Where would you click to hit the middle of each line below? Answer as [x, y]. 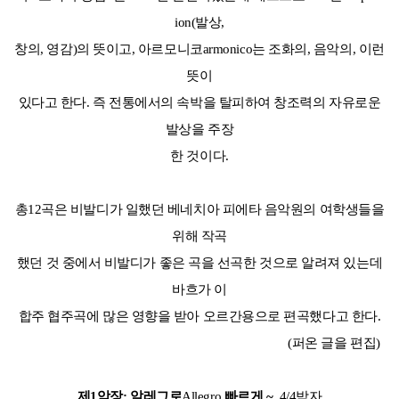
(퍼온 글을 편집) [199, 343]
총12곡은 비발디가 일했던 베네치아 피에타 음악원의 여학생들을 [199, 210]
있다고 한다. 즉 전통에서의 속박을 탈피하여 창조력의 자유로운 [199, 103]
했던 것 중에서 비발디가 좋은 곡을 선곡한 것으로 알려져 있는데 [199, 263]
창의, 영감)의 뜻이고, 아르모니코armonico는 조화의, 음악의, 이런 [199, 49]
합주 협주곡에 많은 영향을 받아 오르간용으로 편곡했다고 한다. [199, 317]
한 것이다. [199, 156]
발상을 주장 [199, 130]
